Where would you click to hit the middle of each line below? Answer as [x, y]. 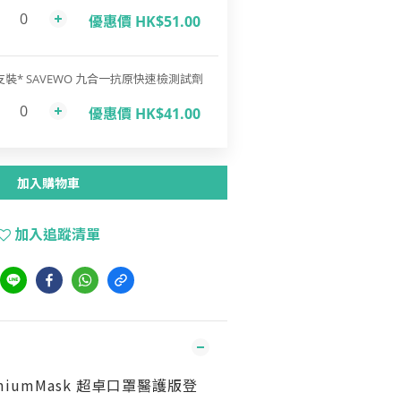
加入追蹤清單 [57, 235]
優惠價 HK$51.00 [144, 21]
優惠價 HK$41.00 [144, 114]
